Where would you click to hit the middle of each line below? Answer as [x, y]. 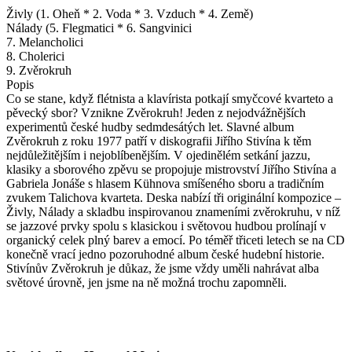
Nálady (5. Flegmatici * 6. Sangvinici [99, 27]
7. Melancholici [45, 42]
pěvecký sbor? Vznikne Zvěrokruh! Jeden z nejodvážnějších [156, 112]
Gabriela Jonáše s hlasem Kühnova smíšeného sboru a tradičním [165, 183]
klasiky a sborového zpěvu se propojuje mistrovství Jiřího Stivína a [171, 169]
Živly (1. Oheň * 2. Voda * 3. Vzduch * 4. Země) [130, 13]
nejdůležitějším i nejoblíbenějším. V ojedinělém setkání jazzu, [158, 155]
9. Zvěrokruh [39, 70]
